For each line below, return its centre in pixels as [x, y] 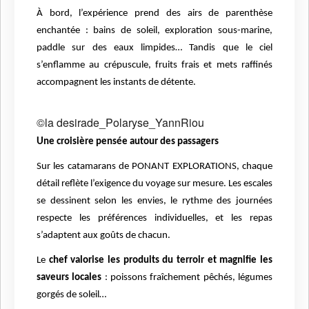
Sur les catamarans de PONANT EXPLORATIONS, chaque [154, 167]
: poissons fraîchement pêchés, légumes [187, 278]
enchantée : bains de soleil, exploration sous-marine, [154, 31]
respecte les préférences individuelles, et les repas [154, 219]
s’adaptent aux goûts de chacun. [103, 236]
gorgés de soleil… [71, 295]
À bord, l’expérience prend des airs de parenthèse [154, 14]
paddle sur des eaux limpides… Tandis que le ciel [154, 48]
